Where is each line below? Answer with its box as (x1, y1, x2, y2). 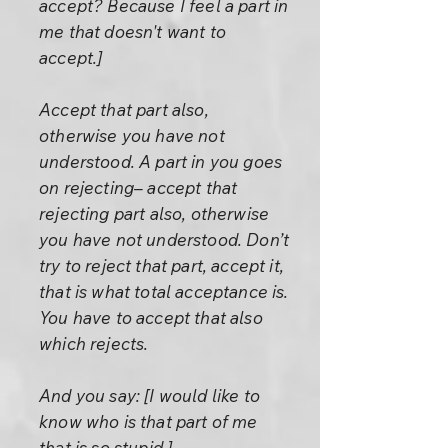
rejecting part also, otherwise (39, 203, 270, 224)
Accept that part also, (39, 99, 209, 120)
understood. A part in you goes (39, 151, 283, 172)
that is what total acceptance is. (39, 281, 289, 302)
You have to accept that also (39, 307, 263, 328)
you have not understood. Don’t (39, 229, 290, 250)
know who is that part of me (39, 411, 258, 432)
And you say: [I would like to (39, 385, 260, 406)
